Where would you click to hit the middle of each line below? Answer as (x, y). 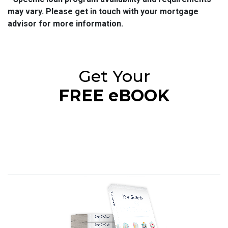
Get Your (114, 76)
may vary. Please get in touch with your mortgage (103, 12)
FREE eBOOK (114, 96)
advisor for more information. (65, 24)
